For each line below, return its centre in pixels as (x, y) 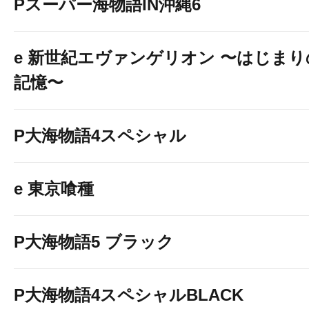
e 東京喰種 (54, 189)
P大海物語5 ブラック (94, 242)
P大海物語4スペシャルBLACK (129, 295)
